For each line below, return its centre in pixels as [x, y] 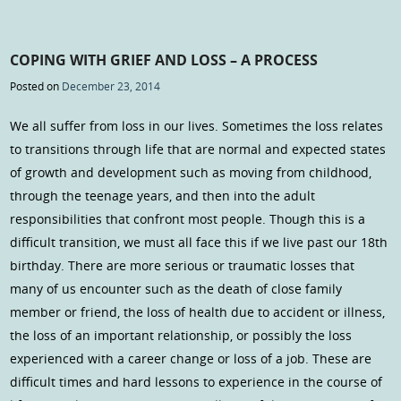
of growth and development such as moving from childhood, [191, 173]
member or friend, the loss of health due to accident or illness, [198, 312]
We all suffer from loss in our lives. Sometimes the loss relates [197, 126]
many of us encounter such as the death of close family [176, 289]
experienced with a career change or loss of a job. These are [191, 359]
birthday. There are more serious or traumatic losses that [183, 266]
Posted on [36, 86]
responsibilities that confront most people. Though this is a [188, 219]
